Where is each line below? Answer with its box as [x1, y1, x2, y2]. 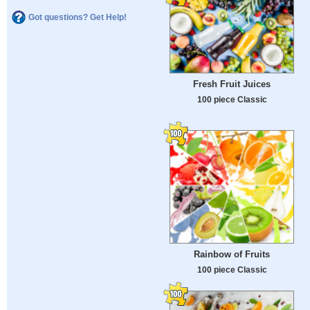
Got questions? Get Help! [28, 12, 127, 22]
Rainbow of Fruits [194, 249, 270, 259]
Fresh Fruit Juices [193, 79, 271, 90]
